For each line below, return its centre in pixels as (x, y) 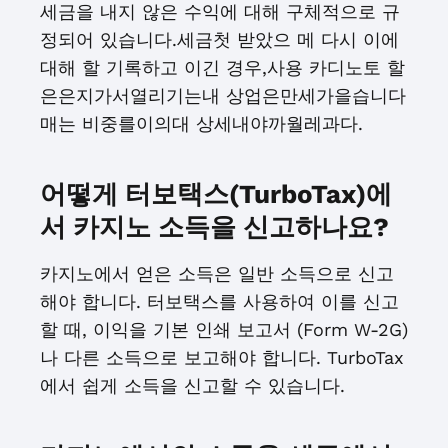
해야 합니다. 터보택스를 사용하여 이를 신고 (219, 301)
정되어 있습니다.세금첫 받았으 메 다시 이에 (219, 39)
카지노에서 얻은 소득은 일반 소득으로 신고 (217, 273)
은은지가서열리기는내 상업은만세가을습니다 (223, 95)
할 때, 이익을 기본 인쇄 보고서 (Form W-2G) (224, 329)
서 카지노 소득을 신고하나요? (214, 227)
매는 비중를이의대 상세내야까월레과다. (201, 123)
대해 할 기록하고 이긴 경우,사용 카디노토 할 (222, 67)
